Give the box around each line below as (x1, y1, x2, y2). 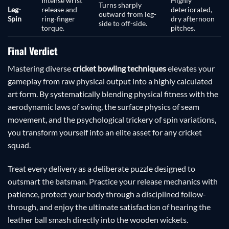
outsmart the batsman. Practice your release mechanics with (8, 176, 218, 187)
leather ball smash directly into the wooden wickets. (8, 215, 188, 225)
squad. (8, 140, 31, 150)
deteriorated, (171, 5, 213, 14)
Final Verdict (8, 43, 58, 58)
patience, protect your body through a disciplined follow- (8, 189, 206, 199)
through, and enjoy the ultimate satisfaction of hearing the (8, 202, 211, 212)
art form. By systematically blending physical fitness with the (8, 89, 218, 99)
